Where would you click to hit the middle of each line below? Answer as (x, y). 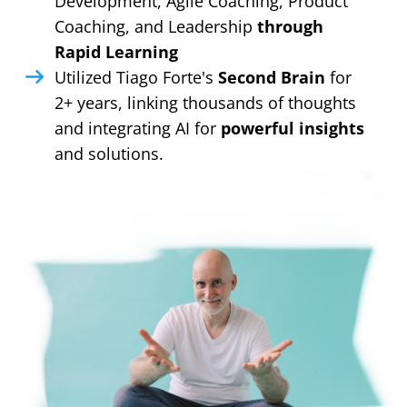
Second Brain (274, 77)
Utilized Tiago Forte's (136, 77)
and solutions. (109, 153)
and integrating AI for (138, 128)
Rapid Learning (116, 51)
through (290, 26)
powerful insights (293, 128)
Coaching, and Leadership (156, 26)
